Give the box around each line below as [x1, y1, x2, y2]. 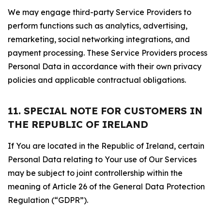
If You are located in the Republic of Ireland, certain [8, 141, 204, 151]
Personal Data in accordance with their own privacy [8, 62, 201, 71]
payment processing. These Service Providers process [8, 48, 207, 58]
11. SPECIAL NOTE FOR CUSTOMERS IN [8, 105, 202, 117]
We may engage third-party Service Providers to [8, 7, 191, 17]
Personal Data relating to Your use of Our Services [8, 155, 197, 164]
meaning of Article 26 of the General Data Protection [8, 182, 205, 191]
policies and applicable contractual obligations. [8, 75, 186, 85]
